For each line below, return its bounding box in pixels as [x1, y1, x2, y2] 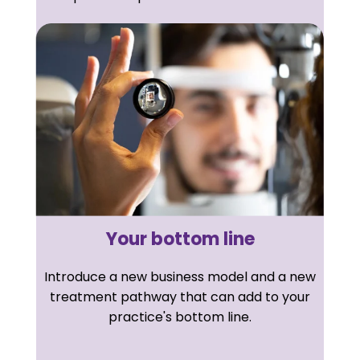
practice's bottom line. [108, 307, 252, 326]
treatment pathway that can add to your [50, 287, 310, 306]
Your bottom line [105, 226, 255, 252]
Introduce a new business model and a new [44, 267, 316, 286]
